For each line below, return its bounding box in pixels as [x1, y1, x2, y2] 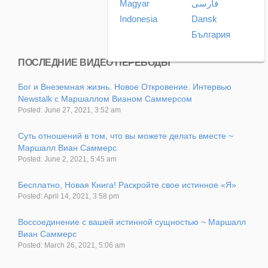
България [191, 29, 230, 40]
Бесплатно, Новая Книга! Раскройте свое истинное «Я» [18, 179, 236, 190]
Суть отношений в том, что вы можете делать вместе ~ [18, 130, 233, 141]
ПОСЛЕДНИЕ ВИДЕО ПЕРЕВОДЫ [18, 57, 170, 68]
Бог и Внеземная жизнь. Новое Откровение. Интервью [18, 81, 232, 92]
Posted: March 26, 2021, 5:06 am [18, 240, 125, 249]
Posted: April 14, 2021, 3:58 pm [18, 191, 119, 200]
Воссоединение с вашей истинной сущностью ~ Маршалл [18, 217, 246, 227]
